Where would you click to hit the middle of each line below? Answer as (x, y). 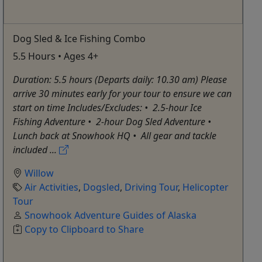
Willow (39, 173)
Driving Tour (151, 187)
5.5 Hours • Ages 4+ (56, 56)
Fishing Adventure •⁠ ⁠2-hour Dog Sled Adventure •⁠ (113, 122)
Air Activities (52, 187)
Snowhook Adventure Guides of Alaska (111, 216)
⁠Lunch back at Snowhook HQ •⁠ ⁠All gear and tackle (115, 136)
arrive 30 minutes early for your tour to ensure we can (123, 94)
